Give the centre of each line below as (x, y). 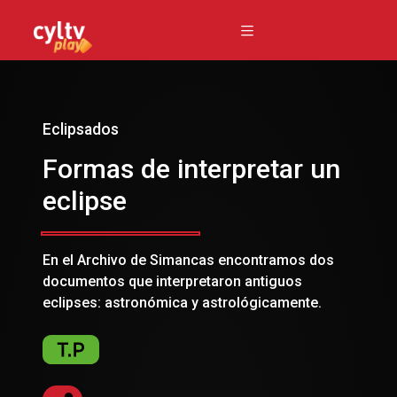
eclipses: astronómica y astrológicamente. (182, 302)
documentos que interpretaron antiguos (172, 281)
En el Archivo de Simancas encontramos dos (188, 260)
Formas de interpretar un (191, 169)
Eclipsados (81, 129)
